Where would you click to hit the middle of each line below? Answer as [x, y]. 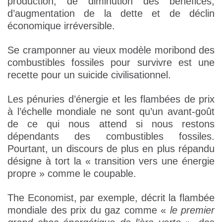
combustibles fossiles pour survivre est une [111, 63]
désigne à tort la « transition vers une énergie [111, 161]
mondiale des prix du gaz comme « [89, 210]
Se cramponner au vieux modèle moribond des [111, 50]
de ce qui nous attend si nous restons [111, 124]
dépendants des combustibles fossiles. [111, 137]
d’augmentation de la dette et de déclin [111, 14]
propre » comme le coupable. [72, 174]
